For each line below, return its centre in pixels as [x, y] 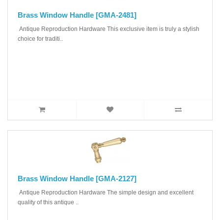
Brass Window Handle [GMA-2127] [77, 178]
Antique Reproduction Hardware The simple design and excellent [106, 192]
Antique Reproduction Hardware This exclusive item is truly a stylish [109, 29]
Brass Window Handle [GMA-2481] [77, 15]
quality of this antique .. [48, 202]
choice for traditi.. [40, 39]
